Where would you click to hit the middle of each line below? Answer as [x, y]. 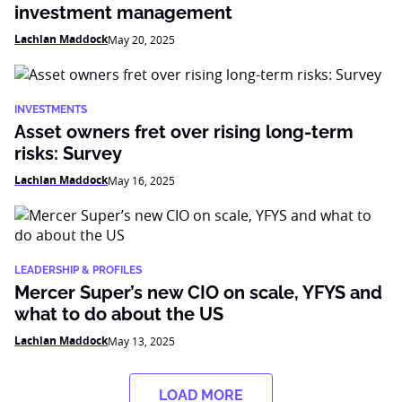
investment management [123, 13]
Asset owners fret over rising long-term [184, 132]
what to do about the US [119, 314]
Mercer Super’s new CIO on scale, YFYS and [198, 293]
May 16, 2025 [141, 180]
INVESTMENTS [51, 109]
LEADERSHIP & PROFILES [78, 270]
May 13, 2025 [141, 341]
